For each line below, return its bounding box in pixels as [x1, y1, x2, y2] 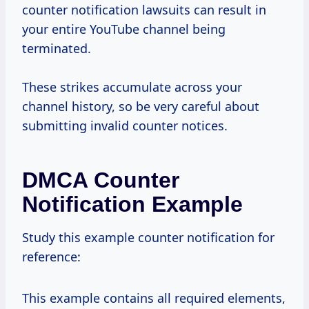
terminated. [22, 39, 91, 57]
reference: [22, 248, 81, 265]
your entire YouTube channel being [22, 20, 226, 37]
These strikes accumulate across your [22, 78, 242, 95]
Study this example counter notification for [22, 228, 275, 246]
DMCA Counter [22, 167, 179, 192]
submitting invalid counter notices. [22, 117, 228, 134]
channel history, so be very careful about [22, 97, 259, 114]
